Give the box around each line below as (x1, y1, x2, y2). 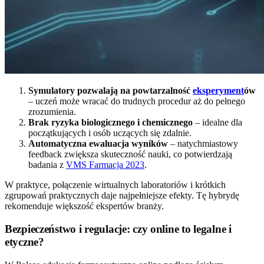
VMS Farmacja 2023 (66, 160, 144, 170)
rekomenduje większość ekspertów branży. (5, 201, 164, 212)
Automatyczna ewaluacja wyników (28, 138, 168, 149)
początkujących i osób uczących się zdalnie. (28, 128, 192, 138)
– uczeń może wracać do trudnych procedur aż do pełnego (28, 96, 245, 107)
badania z (28, 160, 66, 170)
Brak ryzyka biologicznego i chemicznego (28, 117, 193, 128)
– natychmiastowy (168, 138, 238, 149)
